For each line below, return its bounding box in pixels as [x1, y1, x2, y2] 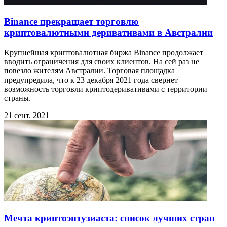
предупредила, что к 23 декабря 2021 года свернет [4, 75, 178, 84]
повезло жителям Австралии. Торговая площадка [4, 66, 175, 75]
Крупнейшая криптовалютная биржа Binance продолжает [4, 48, 203, 57]
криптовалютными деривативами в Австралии [4, 27, 213, 39]
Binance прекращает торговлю [4, 16, 139, 27]
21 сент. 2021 [4, 110, 49, 120]
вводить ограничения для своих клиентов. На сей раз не [4, 57, 199, 66]
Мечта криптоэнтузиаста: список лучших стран [4, 212, 215, 223]
